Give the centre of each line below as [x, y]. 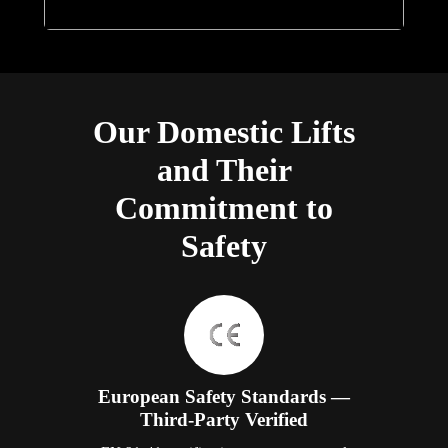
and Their [224, 169]
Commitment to [224, 207]
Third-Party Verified [224, 419]
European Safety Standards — [224, 396]
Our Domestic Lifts [224, 131]
